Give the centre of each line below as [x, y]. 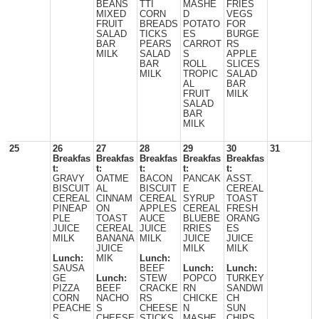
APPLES [158, 209]
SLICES [243, 64]
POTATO [202, 24]
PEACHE [72, 308]
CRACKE [159, 288]
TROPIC [200, 74]
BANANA [115, 239]
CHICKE [200, 298]
